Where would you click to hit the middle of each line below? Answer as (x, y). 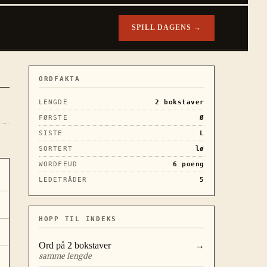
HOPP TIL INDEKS (78, 219)
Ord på (53, 245)
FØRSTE (53, 117)
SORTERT (56, 148)
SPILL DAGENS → (167, 28)
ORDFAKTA (60, 79)
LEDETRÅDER (63, 179)
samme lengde (65, 256)
